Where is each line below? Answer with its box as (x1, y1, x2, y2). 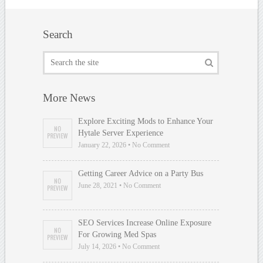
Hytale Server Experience (78, 128, 164, 137)
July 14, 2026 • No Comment (78, 242, 160, 251)
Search (43, 28, 73, 41)
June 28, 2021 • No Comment (78, 181, 161, 190)
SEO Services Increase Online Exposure (78, 218, 212, 227)
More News (43, 91, 96, 104)
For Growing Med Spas (78, 230, 157, 239)
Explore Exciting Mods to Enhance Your (78, 116, 214, 126)
